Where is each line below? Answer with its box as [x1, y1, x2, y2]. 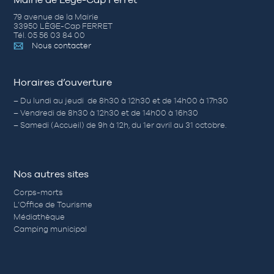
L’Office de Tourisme [13, 199, 93, 209]
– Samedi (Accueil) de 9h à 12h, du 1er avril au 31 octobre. [13, 120, 227, 130]
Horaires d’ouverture [13, 76, 113, 89]
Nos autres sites [13, 168, 89, 180]
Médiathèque [13, 212, 65, 221]
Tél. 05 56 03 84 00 [13, 31, 86, 40]
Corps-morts [13, 187, 64, 197]
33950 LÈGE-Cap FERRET [13, 21, 113, 31]
